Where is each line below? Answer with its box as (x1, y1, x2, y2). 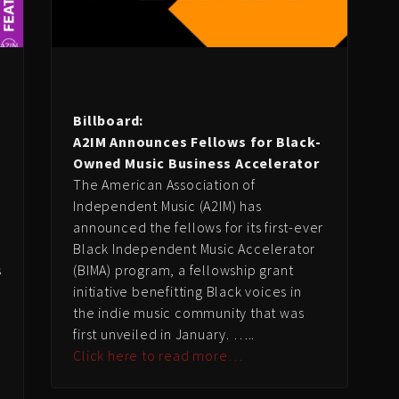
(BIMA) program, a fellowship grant (73, 260, 294, 279)
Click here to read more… (73, 346, 243, 364)
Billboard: (73, 110, 144, 129)
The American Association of (73, 175, 256, 193)
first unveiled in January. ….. (73, 324, 256, 343)
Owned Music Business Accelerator (73, 153, 320, 172)
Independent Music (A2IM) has (73, 196, 262, 215)
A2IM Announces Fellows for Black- (73, 132, 322, 151)
